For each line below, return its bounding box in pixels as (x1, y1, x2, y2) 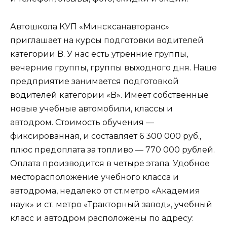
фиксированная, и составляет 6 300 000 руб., (10, 131, 201, 141)
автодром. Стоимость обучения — (10, 117, 154, 127)
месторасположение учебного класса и (10, 172, 179, 182)
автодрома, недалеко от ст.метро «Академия (10, 185, 200, 196)
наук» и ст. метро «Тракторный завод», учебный (10, 199, 212, 209)
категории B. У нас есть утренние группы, (10, 49, 188, 59)
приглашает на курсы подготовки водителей (10, 35, 204, 45)
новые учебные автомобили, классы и (10, 103, 173, 113)
